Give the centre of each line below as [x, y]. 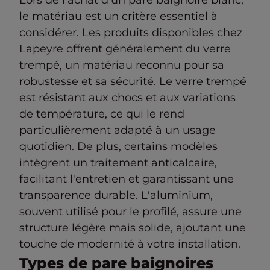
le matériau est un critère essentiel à [118, 16]
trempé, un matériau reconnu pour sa [122, 65]
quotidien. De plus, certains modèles [118, 146]
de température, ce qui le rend [102, 114]
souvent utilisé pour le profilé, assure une [130, 212]
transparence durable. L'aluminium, [116, 195]
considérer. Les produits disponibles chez [131, 33]
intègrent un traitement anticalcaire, [118, 163]
